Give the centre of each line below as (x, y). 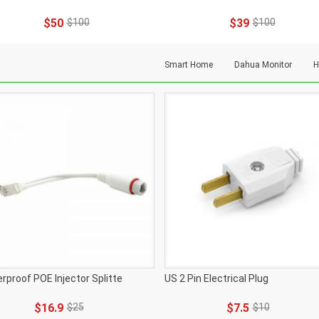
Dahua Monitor (263, 65)
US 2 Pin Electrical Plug (216, 278)
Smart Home (189, 65)
